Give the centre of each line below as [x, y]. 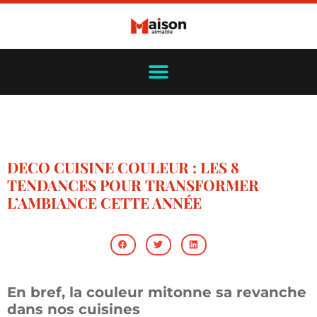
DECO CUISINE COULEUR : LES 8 [123, 167]
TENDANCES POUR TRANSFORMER [133, 185]
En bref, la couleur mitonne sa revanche [157, 292]
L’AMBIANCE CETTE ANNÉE [104, 203]
